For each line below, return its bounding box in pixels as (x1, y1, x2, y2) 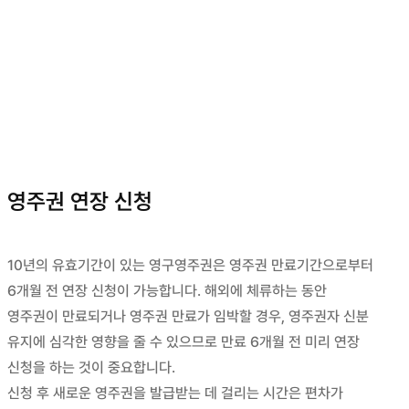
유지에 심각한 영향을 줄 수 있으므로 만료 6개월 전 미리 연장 (7, 332, 361, 351)
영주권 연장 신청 (7, 187, 153, 215)
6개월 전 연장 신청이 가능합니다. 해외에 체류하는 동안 (7, 281, 328, 299)
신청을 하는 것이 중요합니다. (7, 358, 176, 376)
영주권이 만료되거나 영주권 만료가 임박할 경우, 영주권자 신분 (7, 307, 370, 325)
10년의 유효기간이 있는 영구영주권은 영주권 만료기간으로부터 (7, 256, 374, 274)
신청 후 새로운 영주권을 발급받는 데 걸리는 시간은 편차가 (7, 383, 344, 402)
